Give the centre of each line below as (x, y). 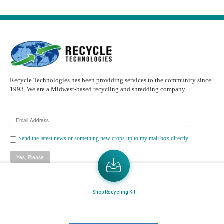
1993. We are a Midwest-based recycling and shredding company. (98, 89)
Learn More (31, 180)
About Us (22, 210)
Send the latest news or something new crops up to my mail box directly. (104, 139)
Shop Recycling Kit (114, 192)
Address (24, 129)
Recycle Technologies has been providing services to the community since (111, 80)
